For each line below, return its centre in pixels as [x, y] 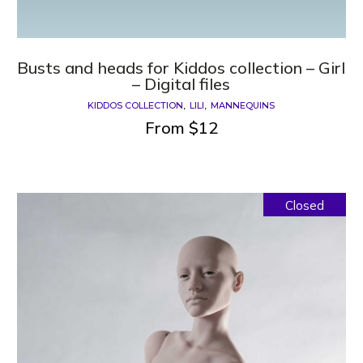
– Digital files [181, 84]
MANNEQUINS [243, 106]
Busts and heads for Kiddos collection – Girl [181, 68]
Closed [304, 205]
